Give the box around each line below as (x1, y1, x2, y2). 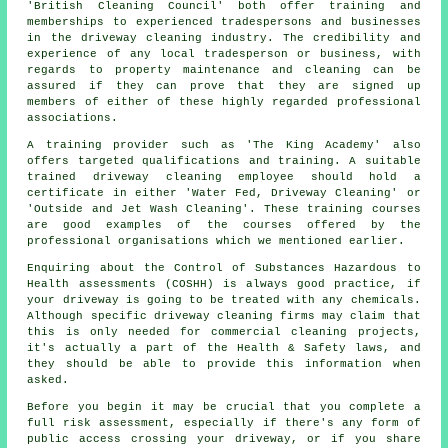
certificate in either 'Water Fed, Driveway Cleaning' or (27, 186, 421, 199)
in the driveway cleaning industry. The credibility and (27, 31, 421, 44)
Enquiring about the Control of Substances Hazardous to (27, 261, 421, 274)
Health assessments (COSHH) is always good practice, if (27, 277, 421, 290)
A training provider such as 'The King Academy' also (27, 138, 421, 151)
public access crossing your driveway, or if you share (27, 432, 421, 445)
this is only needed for (27, 325, 212, 338)
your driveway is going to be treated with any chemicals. (27, 293, 421, 306)
